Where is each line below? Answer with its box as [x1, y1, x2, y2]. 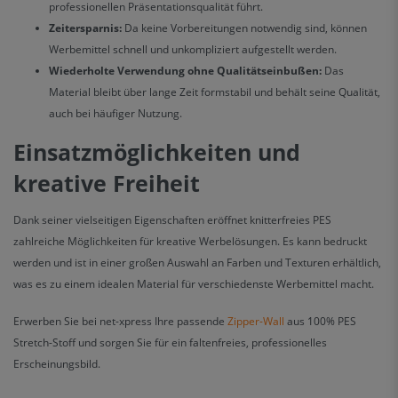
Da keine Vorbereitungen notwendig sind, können [124, 20, 367, 36]
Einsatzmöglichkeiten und [13, 138, 300, 168]
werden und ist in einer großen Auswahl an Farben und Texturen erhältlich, [13, 255, 381, 271]
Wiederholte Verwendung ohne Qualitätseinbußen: [49, 63, 322, 79]
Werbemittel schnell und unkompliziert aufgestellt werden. [49, 42, 337, 58]
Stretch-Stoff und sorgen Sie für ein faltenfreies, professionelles [13, 335, 327, 351]
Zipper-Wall [227, 314, 284, 330]
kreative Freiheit [13, 169, 200, 199]
